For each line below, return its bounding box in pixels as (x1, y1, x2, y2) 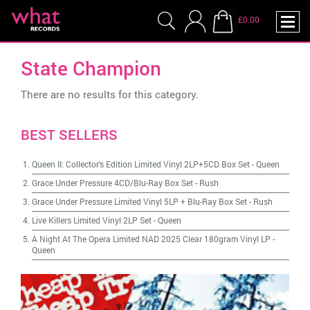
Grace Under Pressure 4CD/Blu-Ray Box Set (32, 177, 193, 188)
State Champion (21, 55, 161, 81)
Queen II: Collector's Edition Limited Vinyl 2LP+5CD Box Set (32, 158, 250, 170)
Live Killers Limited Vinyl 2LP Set (32, 215, 152, 226)
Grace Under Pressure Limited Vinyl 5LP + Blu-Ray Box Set (32, 196, 247, 207)
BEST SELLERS (21, 125, 118, 143)
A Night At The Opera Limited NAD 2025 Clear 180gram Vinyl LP (32, 233, 271, 244)
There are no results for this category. (21, 87, 199, 101)
